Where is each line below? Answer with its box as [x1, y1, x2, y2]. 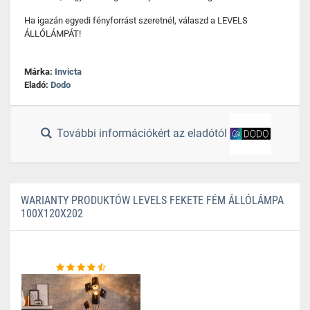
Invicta [55, 66, 82, 77]
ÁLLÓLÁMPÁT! [24, 28, 81, 39]
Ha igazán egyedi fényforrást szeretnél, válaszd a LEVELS [24, 15, 248, 26]
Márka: [24, 66, 55, 77]
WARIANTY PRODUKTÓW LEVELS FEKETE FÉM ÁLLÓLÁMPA [21, 194, 284, 207]
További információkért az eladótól [54, 127, 230, 140]
